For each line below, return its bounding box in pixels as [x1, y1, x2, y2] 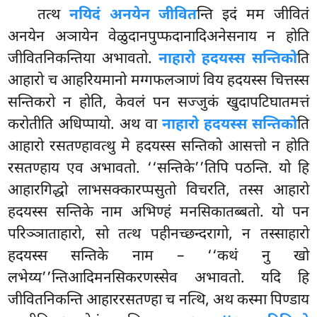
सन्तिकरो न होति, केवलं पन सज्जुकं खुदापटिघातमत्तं [8, 93, 309, 114]
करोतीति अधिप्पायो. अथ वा [8, 115, 162, 136]
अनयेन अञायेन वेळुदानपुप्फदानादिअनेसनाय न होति [8, 28, 309, 48]
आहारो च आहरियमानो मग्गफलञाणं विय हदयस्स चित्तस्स [8, 71, 309, 92]
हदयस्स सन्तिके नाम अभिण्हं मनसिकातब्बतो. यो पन [8, 203, 309, 224]
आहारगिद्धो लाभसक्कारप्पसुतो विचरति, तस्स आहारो [8, 181, 309, 202]
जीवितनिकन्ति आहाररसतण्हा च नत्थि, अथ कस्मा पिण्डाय [8, 291, 309, 311]
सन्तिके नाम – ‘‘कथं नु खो [71, 247, 309, 267]
